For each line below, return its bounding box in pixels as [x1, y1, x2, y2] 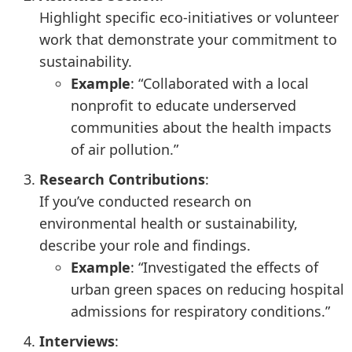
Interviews [39, 332, 115, 350]
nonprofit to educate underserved [71, 96, 296, 115]
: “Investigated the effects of [130, 258, 318, 277]
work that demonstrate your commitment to [39, 30, 337, 49]
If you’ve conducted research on [39, 192, 251, 211]
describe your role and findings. [39, 236, 251, 255]
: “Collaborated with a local [130, 74, 309, 93]
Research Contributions [39, 170, 205, 189]
